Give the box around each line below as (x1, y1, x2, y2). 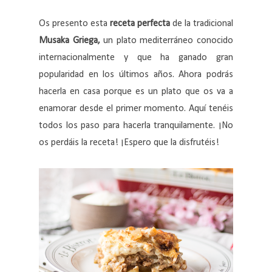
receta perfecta (110, 19, 170, 29)
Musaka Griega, (39, 36, 104, 46)
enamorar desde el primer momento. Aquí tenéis (39, 104, 233, 114)
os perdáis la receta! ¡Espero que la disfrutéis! (39, 138, 219, 148)
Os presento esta (39, 19, 110, 29)
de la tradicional (170, 19, 233, 29)
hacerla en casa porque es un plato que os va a (39, 87, 233, 97)
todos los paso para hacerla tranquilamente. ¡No (39, 121, 233, 131)
